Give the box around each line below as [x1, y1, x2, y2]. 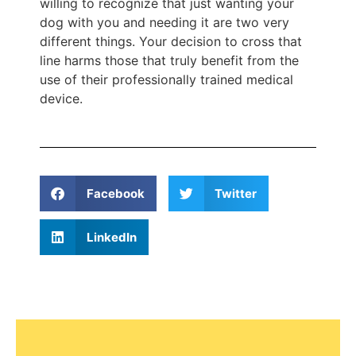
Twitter [215, 185, 257, 201]
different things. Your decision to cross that [40, 33, 302, 49]
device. [40, 90, 83, 106]
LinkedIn [86, 229, 137, 245]
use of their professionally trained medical [40, 71, 293, 87]
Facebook [86, 185, 145, 201]
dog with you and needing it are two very [40, 14, 289, 30]
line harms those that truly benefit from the [40, 52, 299, 68]
